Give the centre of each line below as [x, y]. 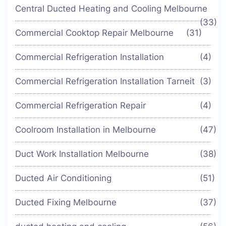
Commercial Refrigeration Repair [80, 106]
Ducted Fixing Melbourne [66, 203]
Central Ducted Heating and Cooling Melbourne [111, 9]
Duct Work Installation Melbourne [82, 154]
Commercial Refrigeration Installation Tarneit [105, 81]
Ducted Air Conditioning [63, 178]
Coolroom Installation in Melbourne [86, 130]
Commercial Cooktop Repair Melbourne [94, 33]
